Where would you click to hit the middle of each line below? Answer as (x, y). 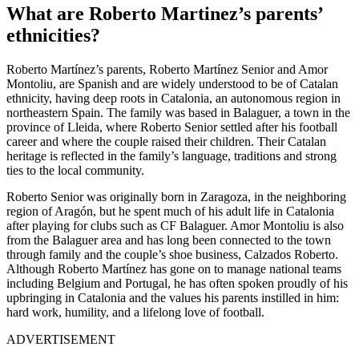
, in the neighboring (297, 197)
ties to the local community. (75, 171)
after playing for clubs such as (83, 226)
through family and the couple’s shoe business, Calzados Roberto (171, 255)
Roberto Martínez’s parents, (78, 70)
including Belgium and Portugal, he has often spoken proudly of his (177, 284)
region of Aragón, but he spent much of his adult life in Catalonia (170, 212)
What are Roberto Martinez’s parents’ (164, 14)
